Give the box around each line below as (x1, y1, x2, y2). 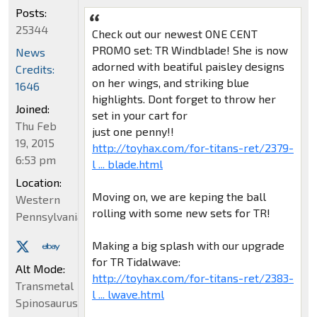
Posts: (16, 6, 47, 20)
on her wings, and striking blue (91, 75, 249, 89)
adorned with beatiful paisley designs (91, 59, 284, 73)
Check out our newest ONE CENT (91, 26, 258, 40)
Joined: (16, 102, 50, 116)
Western (16, 192, 60, 207)
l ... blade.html (91, 156, 163, 171)
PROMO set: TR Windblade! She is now (91, 42, 288, 57)
